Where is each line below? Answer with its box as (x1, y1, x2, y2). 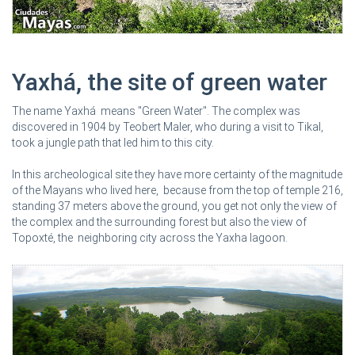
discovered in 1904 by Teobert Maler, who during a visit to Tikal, (12, 120, 323, 133)
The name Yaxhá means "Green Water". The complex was (12, 104, 300, 117)
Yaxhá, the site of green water (12, 67, 327, 96)
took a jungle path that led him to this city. (12, 136, 214, 149)
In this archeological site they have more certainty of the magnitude (12, 167, 342, 181)
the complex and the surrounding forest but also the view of (12, 215, 307, 228)
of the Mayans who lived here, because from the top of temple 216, (12, 183, 343, 197)
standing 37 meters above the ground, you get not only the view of (12, 199, 337, 212)
